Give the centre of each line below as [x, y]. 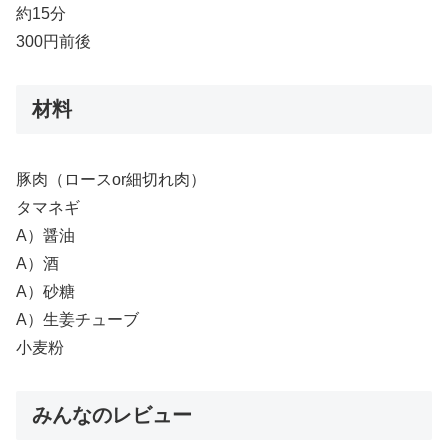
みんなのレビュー [112, 414]
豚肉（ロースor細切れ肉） [111, 180]
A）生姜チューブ [77, 320]
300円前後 [53, 41]
